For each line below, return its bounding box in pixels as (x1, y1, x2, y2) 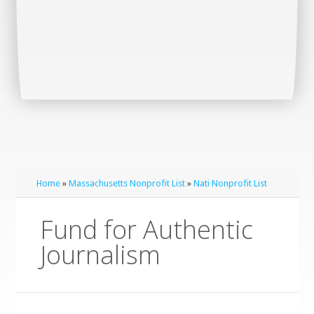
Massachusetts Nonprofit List (69, 178, 186, 189)
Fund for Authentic (40, 212, 254, 247)
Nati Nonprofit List (193, 178, 268, 189)
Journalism (40, 238, 161, 272)
